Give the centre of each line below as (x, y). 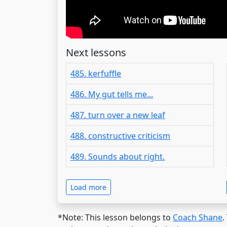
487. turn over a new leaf (118, 115)
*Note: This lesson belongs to (115, 217)
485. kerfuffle (96, 73)
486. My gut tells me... (112, 94)
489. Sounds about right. (118, 156)
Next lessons (96, 52)
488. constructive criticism (120, 136)
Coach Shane (198, 217)
